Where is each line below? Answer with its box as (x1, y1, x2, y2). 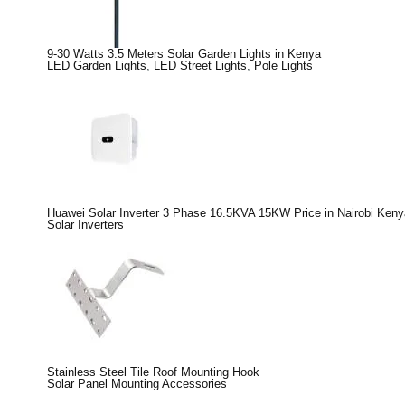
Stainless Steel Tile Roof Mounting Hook (47, 364, 259, 379)
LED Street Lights (154, 58, 247, 72)
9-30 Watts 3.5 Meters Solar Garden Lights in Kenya (47, 46, 321, 61)
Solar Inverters (47, 217, 124, 231)
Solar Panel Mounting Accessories (47, 376, 227, 391)
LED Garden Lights (47, 58, 146, 72)
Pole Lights (254, 58, 313, 72)
